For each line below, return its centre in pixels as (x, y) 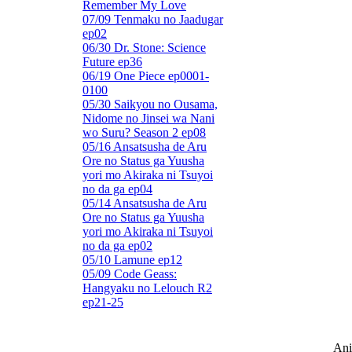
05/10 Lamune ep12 (132, 260)
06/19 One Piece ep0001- (146, 76)
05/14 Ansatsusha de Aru (145, 203)
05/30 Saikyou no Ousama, (150, 104)
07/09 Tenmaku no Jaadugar (153, 19)
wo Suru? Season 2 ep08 (144, 132)
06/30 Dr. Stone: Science (144, 48)
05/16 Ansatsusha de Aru (145, 147)
